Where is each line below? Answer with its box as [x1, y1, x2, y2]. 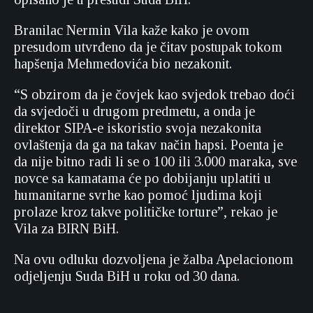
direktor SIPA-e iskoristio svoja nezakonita [14, 120, 261, 136]
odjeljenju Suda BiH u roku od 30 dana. [14, 268, 240, 284]
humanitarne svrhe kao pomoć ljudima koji [14, 187, 262, 203]
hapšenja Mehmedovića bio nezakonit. [14, 56, 232, 71]
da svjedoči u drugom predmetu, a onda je [14, 103, 255, 119]
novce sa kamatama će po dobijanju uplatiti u [14, 170, 271, 186]
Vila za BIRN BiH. [14, 221, 119, 236]
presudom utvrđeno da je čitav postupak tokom [14, 39, 282, 54]
